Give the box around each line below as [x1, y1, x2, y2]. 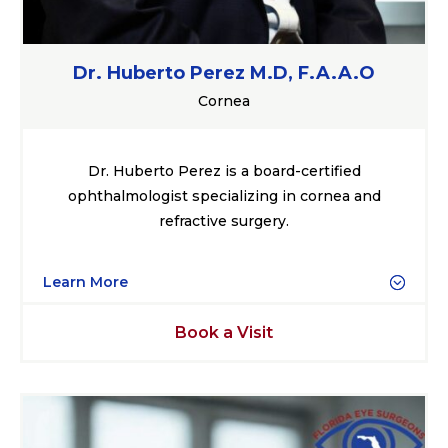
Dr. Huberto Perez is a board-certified [87, 161, 361, 180]
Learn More [43, 272, 128, 291]
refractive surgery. [159, 211, 289, 230]
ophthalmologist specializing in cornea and [67, 186, 381, 205]
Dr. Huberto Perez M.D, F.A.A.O [73, 61, 375, 84]
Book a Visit [175, 322, 273, 342]
